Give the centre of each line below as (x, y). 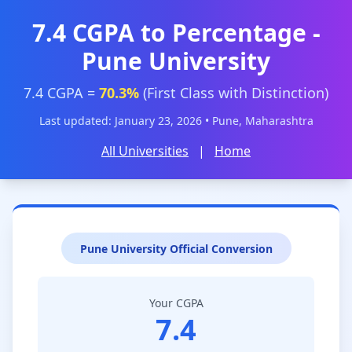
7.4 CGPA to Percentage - (176, 33)
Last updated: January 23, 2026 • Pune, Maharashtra (176, 121)
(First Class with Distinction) (234, 93)
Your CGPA (176, 303)
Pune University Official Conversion (176, 249)
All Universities (145, 151)
